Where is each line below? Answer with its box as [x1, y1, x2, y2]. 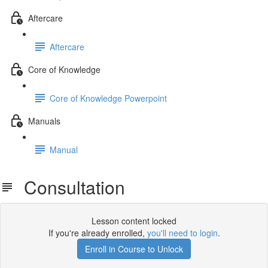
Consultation [14, 174, 125, 200]
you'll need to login [147, 227, 218, 239]
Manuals [28, 114, 60, 127]
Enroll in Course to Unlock [85, 243, 183, 255]
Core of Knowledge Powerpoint [50, 92, 167, 104]
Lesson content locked [92, 215, 176, 227]
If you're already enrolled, [48, 227, 147, 239]
